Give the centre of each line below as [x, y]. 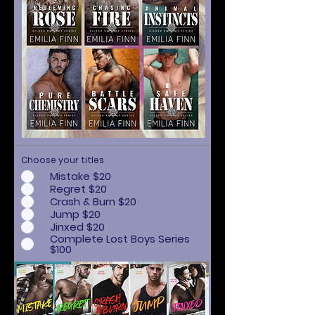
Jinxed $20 [77, 227]
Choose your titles [63, 160]
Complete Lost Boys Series [120, 238]
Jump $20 [75, 214]
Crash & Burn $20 [93, 201]
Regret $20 [78, 189]
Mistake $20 [81, 176]
